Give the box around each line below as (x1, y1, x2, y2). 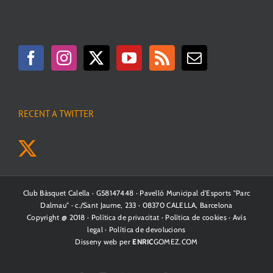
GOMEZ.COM (153, 236, 198, 246)
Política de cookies (165, 212, 227, 222)
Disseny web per (75, 236, 133, 246)
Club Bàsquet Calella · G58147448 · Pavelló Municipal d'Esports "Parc (23, 188, 250, 197)
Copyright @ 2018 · (26, 212, 91, 222)
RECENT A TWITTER (18, 107, 94, 119)
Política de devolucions (108, 224, 186, 234)
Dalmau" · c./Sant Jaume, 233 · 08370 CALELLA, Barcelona (40, 200, 233, 210)
